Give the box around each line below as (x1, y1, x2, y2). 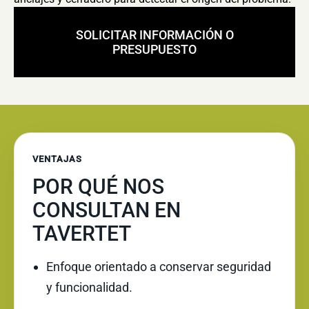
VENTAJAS (32, 154, 83, 164)
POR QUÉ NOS (32, 175, 164, 199)
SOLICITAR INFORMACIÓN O (75, 28, 234, 42)
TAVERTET (32, 221, 131, 246)
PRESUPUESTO (112, 42, 197, 57)
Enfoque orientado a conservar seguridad (46, 259, 271, 274)
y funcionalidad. (46, 280, 132, 295)
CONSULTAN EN (32, 198, 181, 222)
